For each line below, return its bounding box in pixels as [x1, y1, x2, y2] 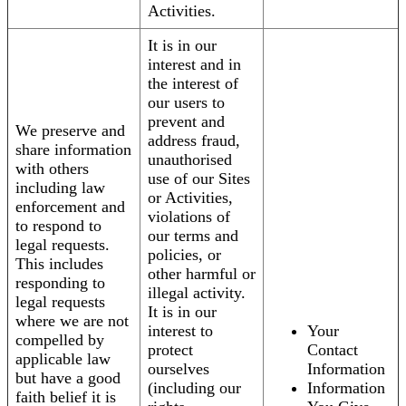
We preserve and [15, 121, 125, 140]
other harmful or [148, 265, 256, 284]
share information [15, 140, 131, 159]
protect [148, 341, 193, 360]
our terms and [148, 227, 238, 246]
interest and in [148, 55, 241, 74]
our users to [148, 93, 225, 112]
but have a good [15, 369, 121, 388]
